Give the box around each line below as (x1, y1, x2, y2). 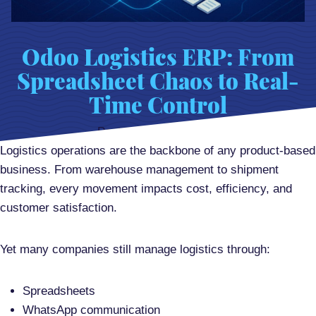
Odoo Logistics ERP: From (22, 42, 294, 72)
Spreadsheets (23, 284, 95, 298)
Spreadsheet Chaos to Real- (17, 66, 299, 96)
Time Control (89, 90, 227, 120)
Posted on (97, 125, 153, 139)
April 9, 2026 (152, 125, 219, 139)
